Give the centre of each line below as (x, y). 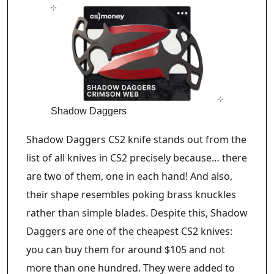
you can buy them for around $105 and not (126, 249)
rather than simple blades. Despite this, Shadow (137, 213)
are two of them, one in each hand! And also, (129, 176)
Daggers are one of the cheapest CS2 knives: (129, 231)
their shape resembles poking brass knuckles (131, 194)
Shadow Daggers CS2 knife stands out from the (136, 139)
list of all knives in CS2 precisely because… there (137, 157)
